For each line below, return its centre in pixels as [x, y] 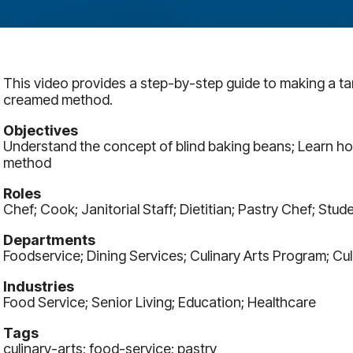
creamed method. [58, 100]
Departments [49, 240]
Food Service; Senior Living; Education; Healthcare [160, 303]
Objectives [41, 131]
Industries [39, 287]
